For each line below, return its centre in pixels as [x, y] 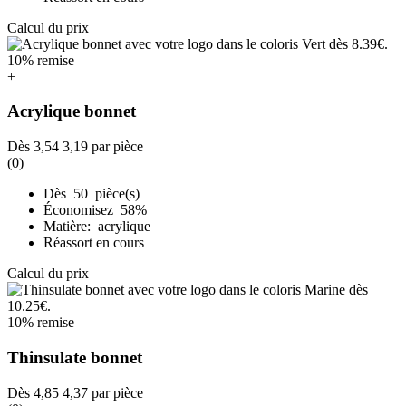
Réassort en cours [94, 243]
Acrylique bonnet [72, 111]
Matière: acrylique [97, 227]
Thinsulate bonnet [75, 357]
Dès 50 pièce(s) [92, 194]
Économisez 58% [97, 210]
